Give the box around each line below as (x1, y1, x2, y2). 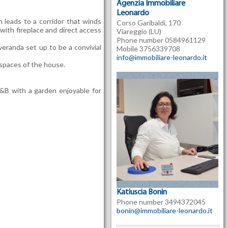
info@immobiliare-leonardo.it (117, 53, 208, 62)
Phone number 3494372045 (117, 197, 206, 206)
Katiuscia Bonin (117, 188, 167, 196)
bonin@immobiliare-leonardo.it (117, 206, 213, 215)
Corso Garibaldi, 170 (117, 18, 181, 27)
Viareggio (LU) (117, 27, 162, 36)
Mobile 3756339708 (117, 44, 181, 53)
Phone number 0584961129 (117, 36, 206, 44)
